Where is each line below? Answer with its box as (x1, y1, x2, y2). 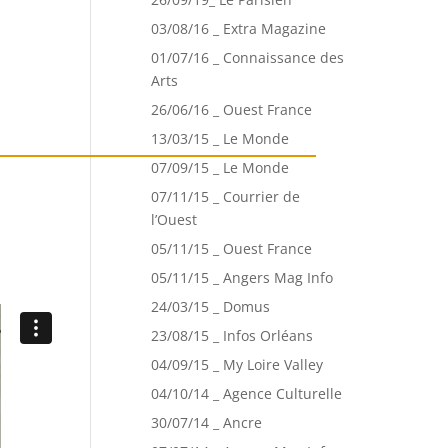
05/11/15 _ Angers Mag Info (151, 267, 333, 287)
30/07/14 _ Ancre (151, 412, 262, 432)
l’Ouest (151, 209, 197, 229)
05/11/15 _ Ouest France (151, 238, 312, 258)
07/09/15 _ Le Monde (151, 157, 289, 177)
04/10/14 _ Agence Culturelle (151, 383, 342, 403)
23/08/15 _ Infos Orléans (151, 325, 313, 345)
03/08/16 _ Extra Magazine (151, 18, 326, 38)
